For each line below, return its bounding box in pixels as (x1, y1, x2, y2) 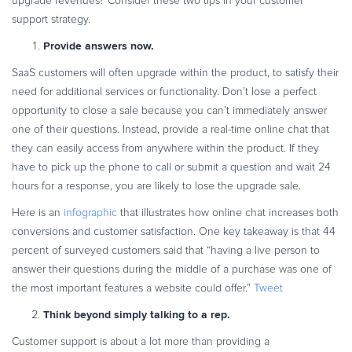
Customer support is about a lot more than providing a (12, 335, 269, 347)
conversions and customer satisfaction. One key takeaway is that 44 (12, 225, 335, 237)
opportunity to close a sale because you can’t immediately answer (12, 104, 327, 116)
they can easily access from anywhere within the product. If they (12, 142, 319, 154)
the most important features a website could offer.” (12, 282, 254, 294)
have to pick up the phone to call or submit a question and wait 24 (12, 161, 331, 173)
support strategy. (12, 13, 90, 25)
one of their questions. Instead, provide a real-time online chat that (12, 123, 329, 135)
